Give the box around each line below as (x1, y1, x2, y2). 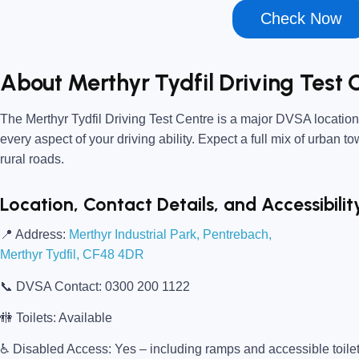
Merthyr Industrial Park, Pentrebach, (69, 228, 272, 242)
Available (56, 310, 112, 325)
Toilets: (16, 310, 56, 325)
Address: (13, 228, 66, 242)
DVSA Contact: (16, 279, 102, 293)
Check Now (260, 9, 341, 27)
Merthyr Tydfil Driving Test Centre (26, 111, 214, 126)
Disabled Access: (13, 342, 111, 357)
